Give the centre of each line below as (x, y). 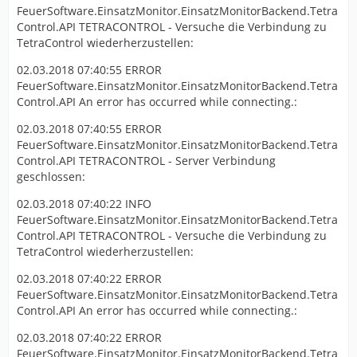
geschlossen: (51, 177)
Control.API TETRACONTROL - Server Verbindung (146, 161)
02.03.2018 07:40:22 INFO (84, 204)
